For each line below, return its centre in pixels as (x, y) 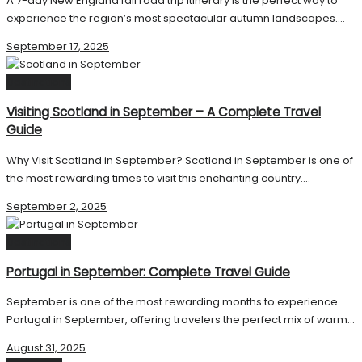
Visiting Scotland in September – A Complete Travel (164, 112)
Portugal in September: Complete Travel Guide (148, 271)
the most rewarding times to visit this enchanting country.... (158, 178)
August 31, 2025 (46, 347)
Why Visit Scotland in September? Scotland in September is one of (180, 160)
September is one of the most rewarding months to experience (172, 301)
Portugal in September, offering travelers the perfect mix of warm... (181, 319)
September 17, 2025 (58, 47)
